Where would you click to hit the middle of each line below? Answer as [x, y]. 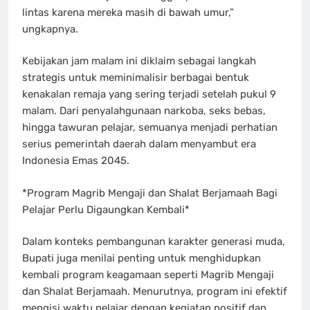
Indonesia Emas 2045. [76, 161]
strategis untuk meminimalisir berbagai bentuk [136, 78]
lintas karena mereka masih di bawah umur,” [128, 12]
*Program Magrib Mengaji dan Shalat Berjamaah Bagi [150, 193]
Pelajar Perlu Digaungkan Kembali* [106, 209]
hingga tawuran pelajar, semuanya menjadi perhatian [150, 128]
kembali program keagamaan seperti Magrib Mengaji [148, 275]
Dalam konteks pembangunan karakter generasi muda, [154, 242]
